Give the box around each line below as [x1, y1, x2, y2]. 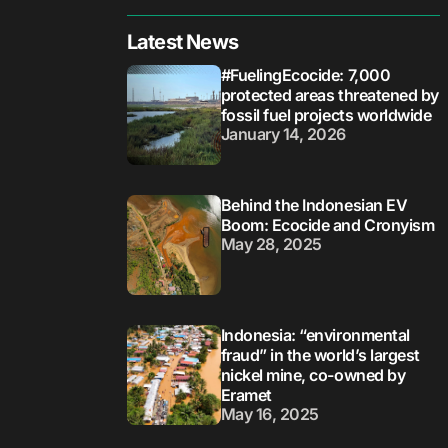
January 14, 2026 [220, 123, 347, 144]
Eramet [220, 384, 272, 405]
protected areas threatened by [220, 84, 439, 105]
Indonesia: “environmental [220, 324, 410, 345]
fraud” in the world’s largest [220, 344, 420, 365]
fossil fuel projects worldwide [220, 104, 432, 125]
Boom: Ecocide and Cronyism [220, 214, 435, 235]
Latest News [126, 30, 238, 55]
